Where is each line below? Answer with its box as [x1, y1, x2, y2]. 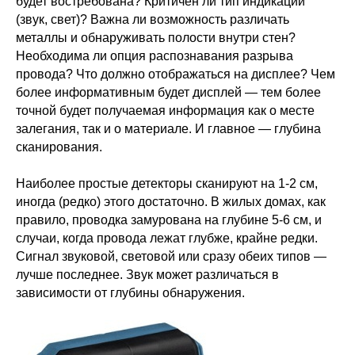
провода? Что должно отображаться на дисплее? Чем [16, 67, 335, 81]
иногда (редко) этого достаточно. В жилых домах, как [16, 194, 326, 208]
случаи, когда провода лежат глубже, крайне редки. [16, 231, 318, 245]
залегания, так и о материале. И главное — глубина [16, 121, 321, 136]
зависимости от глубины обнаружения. [16, 285, 245, 300]
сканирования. [16, 139, 102, 154]
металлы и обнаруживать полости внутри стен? [16, 30, 296, 44]
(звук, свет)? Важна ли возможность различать [16, 12, 289, 26]
